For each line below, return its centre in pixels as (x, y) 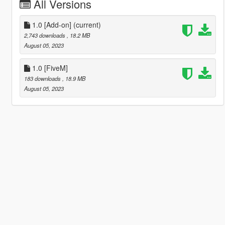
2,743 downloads (45, 35)
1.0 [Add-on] (51, 24)
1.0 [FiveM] (49, 68)
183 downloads (43, 78)
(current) (87, 24)
